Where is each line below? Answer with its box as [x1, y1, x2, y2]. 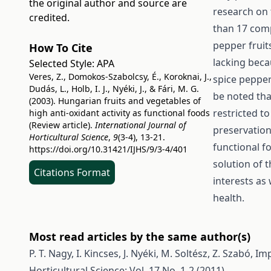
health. [212, 191, 244, 204]
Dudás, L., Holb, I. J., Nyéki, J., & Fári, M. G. [29, 83, 199, 94]
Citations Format [34, 166, 110, 179]
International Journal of [95, 119, 186, 131]
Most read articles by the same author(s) [29, 229, 250, 244]
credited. [29, 11, 70, 24]
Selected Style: [29, 57, 97, 70]
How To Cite [29, 41, 93, 55]
